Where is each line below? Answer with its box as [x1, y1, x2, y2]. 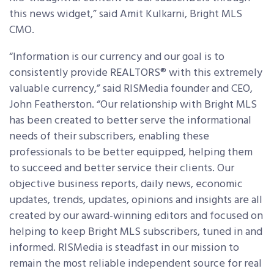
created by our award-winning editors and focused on [9, 207, 263, 226]
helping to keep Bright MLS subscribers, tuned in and [9, 223, 262, 242]
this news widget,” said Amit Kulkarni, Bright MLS [9, 6, 242, 24]
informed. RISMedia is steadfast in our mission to [9, 239, 239, 257]
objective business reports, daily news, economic [9, 176, 243, 194]
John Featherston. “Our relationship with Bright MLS [9, 96, 257, 114]
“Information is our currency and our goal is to [9, 48, 224, 67]
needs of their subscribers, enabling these [9, 128, 209, 146]
